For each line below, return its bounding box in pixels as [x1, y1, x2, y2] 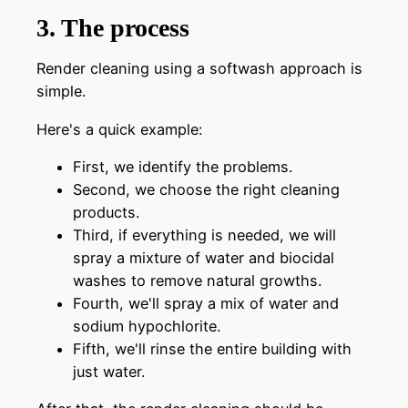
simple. [36, 82, 86, 101]
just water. [73, 362, 145, 381]
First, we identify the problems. [73, 157, 292, 176]
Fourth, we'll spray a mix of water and [73, 293, 339, 312]
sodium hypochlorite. [73, 316, 220, 335]
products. [73, 202, 139, 221]
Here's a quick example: [36, 119, 202, 138]
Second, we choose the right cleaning [73, 179, 340, 199]
